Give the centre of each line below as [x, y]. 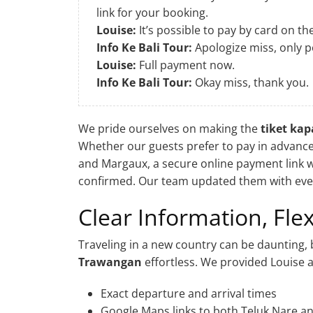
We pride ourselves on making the [169, 128]
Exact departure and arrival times [189, 293]
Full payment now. [185, 65]
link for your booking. [152, 12]
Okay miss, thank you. [250, 82]
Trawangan [110, 262]
